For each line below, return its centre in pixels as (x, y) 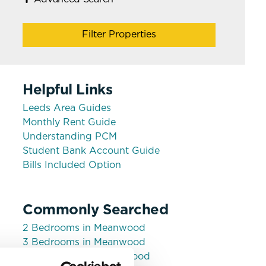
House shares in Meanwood (87, 257)
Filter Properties (119, 35)
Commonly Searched (96, 210)
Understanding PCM (70, 137)
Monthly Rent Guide (69, 123)
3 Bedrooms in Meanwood (84, 243)
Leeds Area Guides (67, 108)
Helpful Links (68, 90)
